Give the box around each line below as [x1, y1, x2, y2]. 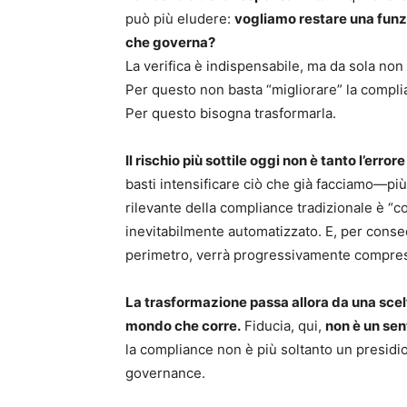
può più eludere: [125, 10, 234, 28]
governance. [125, 364, 205, 382]
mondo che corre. [125, 317, 241, 335]
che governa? [125, 34, 215, 52]
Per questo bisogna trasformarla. [125, 104, 336, 123]
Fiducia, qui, [241, 317, 325, 335]
